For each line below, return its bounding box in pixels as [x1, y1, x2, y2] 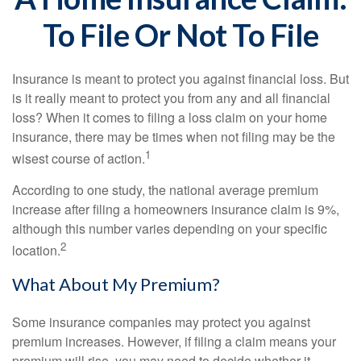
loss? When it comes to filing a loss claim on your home [12, 108, 327, 127]
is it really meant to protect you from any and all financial [12, 89, 330, 107]
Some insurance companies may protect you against [12, 312, 310, 331]
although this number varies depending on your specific [12, 219, 327, 239]
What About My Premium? [12, 272, 220, 295]
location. [12, 241, 60, 260]
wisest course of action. [12, 149, 145, 168]
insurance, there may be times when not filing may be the [12, 127, 335, 146]
